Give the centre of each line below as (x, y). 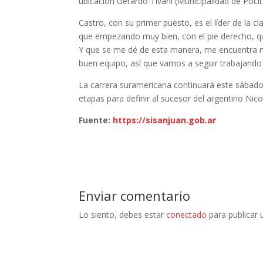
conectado (187, 214)
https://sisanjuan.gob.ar (165, 120)
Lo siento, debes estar (123, 214)
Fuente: (96, 120)
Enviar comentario (135, 195)
